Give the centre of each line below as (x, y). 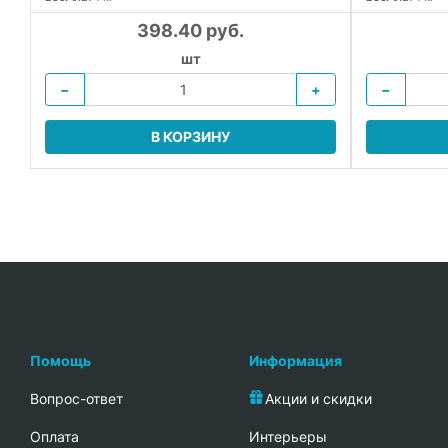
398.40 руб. (190, 30)
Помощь (60, 360)
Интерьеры (288, 436)
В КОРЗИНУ (190, 137)
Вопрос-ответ (76, 398)
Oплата (54, 436)
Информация (295, 360)
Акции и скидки (318, 398)
